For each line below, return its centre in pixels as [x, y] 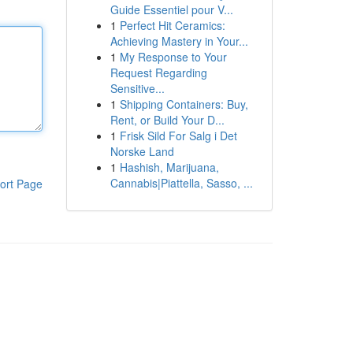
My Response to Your [173, 57]
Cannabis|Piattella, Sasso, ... [181, 183]
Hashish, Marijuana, [169, 167]
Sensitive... [137, 88]
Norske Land [142, 151]
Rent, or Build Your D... [167, 120]
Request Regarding [158, 72]
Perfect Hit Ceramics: [172, 25]
